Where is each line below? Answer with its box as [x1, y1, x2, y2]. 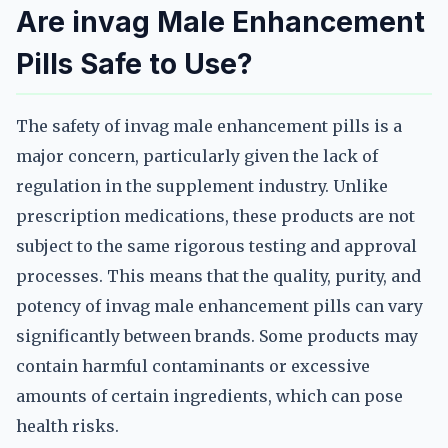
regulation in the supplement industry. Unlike [16, 176, 388, 196]
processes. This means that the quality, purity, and [16, 266, 421, 286]
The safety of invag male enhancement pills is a [16, 116, 402, 136]
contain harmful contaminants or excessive [16, 356, 370, 376]
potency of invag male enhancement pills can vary [16, 296, 423, 316]
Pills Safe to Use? [16, 47, 253, 81]
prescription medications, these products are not [16, 206, 415, 226]
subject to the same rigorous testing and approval [16, 236, 417, 256]
